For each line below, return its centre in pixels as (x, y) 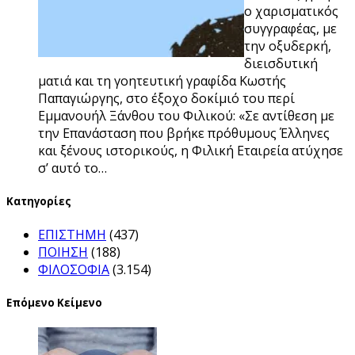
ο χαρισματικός (291, 11)
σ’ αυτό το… (73, 168)
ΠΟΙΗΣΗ (63, 252)
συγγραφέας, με (290, 28)
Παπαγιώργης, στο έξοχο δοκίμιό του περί (166, 98)
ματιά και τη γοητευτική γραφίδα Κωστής (162, 80)
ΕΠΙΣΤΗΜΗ (72, 234)
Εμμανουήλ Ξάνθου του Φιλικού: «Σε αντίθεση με (186, 115)
